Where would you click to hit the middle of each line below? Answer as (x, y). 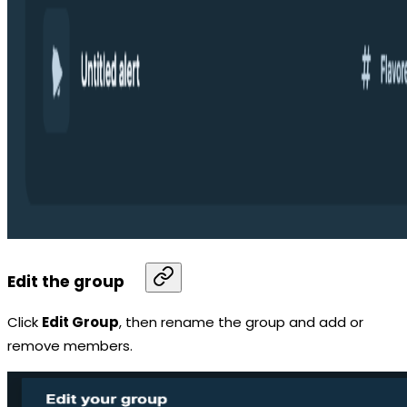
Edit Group (80, 323)
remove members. (70, 346)
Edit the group (66, 281)
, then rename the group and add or (241, 323)
